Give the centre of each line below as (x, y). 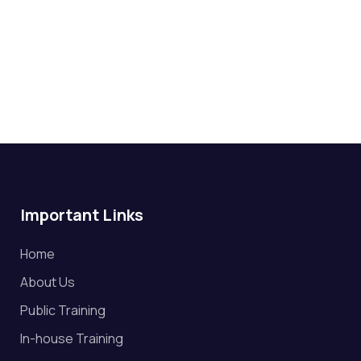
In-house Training (72, 338)
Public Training (63, 310)
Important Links (82, 214)
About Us (48, 282)
